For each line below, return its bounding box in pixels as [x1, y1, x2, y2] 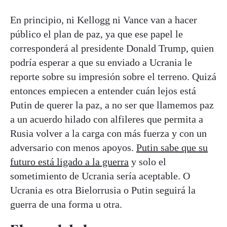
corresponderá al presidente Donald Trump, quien [10, 42, 214, 54]
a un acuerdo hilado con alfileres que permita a [10, 113, 203, 125]
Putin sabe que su [136, 141, 208, 153]
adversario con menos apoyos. [10, 141, 136, 153]
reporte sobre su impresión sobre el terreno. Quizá [10, 70, 216, 82]
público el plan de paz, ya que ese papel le [10, 28, 183, 40]
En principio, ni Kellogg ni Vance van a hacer [10, 14, 197, 25]
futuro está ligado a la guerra [10, 156, 129, 167]
